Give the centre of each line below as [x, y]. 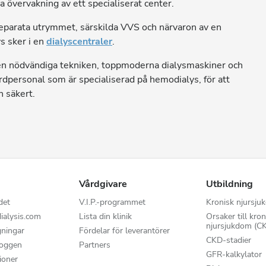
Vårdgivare [103, 184]
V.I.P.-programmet [113, 202]
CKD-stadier [228, 240]
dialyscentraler [79, 42]
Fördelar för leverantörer [125, 231]
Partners [95, 245]
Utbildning [229, 184]
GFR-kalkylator [234, 254]
